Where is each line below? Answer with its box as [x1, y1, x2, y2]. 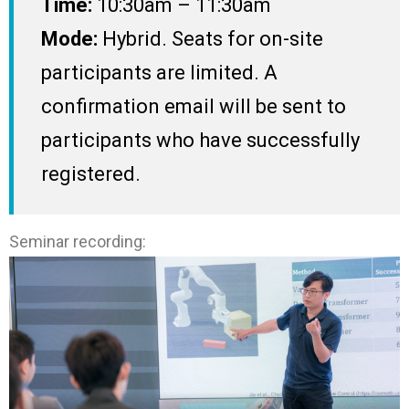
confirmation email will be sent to [41, 94, 346, 118]
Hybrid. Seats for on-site [98, 26, 323, 50]
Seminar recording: [9, 231, 146, 251]
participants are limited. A [41, 60, 278, 84]
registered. [41, 162, 141, 185]
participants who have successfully [41, 128, 360, 152]
